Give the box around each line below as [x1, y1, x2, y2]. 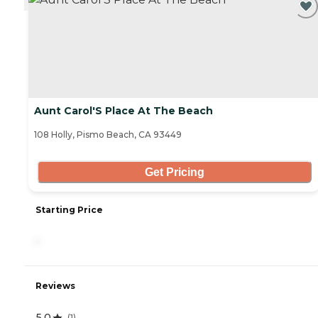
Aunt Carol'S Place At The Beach [34, 104, 213, 118]
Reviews [35, 280, 75, 292]
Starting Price [35, 204, 103, 216]
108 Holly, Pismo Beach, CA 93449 [34, 129, 182, 141]
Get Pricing [144, 165, 204, 178]
